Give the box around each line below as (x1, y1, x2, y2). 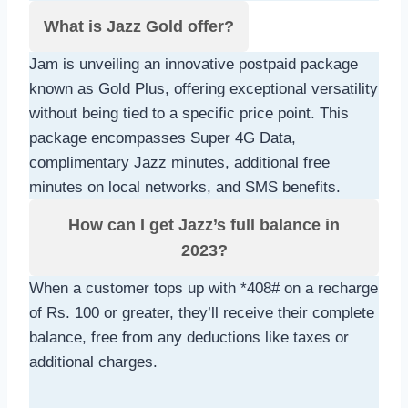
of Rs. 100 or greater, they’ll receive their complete (29, 303, 374, 321)
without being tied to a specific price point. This (29, 104, 349, 122)
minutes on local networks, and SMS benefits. (29, 178, 341, 196)
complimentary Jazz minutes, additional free (29, 153, 330, 171)
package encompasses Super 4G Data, (29, 128, 296, 147)
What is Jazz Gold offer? (44, 16, 234, 36)
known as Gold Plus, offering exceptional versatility (29, 79, 378, 97)
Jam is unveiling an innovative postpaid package (29, 55, 358, 73)
